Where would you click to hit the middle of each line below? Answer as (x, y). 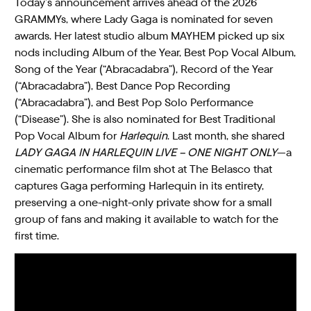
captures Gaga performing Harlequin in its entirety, (140, 186)
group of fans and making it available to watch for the (147, 219)
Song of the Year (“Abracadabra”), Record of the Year (144, 69)
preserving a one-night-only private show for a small (144, 203)
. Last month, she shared (226, 136)
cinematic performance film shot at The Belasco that (144, 169)
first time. (37, 236)
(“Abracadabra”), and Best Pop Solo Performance (134, 103)
